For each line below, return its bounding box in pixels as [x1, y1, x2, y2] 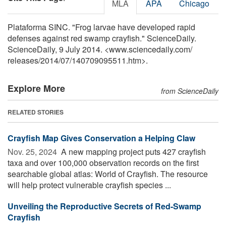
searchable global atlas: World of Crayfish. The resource [8, 167, 208, 180]
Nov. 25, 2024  [8, 145, 59, 157]
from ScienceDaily [161, 85, 218, 96]
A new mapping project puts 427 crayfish [59, 145, 206, 157]
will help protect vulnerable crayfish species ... [8, 179, 171, 191]
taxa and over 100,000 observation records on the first [8, 156, 199, 168]
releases [8, 54, 38, 66]
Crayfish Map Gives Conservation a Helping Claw [8, 132, 195, 144]
